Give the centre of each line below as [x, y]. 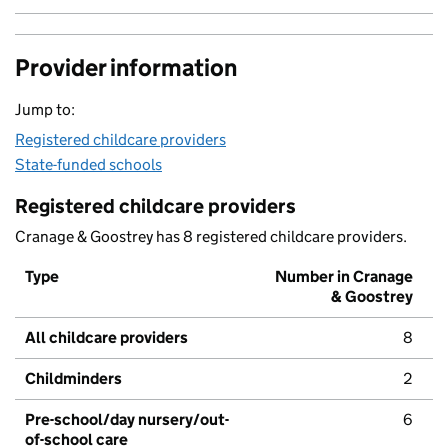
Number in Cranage [344, 277]
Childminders [73, 379]
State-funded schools [88, 165]
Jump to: [45, 110]
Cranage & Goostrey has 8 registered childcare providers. [211, 237]
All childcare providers [106, 338]
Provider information [126, 68]
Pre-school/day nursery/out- [127, 420]
